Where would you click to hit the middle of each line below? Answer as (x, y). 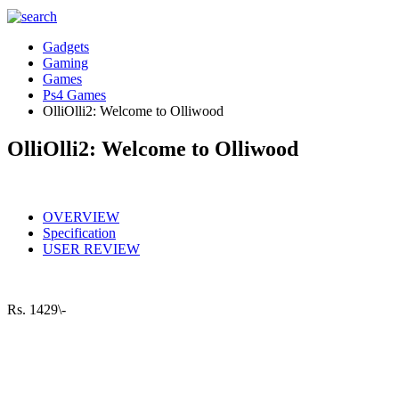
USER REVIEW (91, 248)
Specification (79, 232)
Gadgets (66, 47)
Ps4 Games (74, 95)
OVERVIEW (81, 216)
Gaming (65, 63)
